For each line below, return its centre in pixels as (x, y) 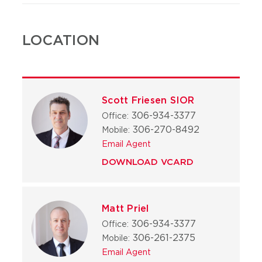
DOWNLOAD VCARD (148, 162)
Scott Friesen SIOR (148, 100)
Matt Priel (125, 208)
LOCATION (61, 40)
